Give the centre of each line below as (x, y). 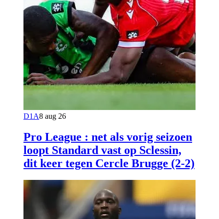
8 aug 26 (53, 116)
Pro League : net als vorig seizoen (108, 137)
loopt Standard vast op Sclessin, (102, 150)
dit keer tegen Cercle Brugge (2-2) (109, 163)
